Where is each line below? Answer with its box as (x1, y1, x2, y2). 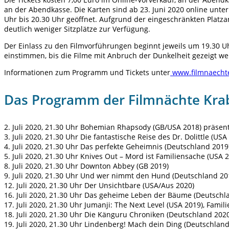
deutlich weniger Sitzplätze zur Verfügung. (4, 24, 150, 34)
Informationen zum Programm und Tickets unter (4, 67, 170, 78)
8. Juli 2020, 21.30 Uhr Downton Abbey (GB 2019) (4, 161, 169, 171)
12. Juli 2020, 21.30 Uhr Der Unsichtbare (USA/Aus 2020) (4, 180, 194, 191)
